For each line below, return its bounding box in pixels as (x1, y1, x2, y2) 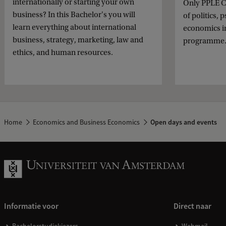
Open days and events (149, 118, 217, 127)
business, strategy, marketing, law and (13, 35, 143, 45)
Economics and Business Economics (33, 118, 140, 127)
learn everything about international (13, 23, 136, 32)
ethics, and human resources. (13, 48, 113, 58)
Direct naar (174, 201, 211, 212)
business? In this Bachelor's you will (13, 10, 135, 20)
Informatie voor (4, 201, 59, 212)
